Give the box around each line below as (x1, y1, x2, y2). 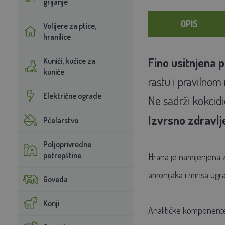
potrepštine (43, 150, 81, 160)
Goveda (43, 174, 68, 184)
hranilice (43, 31, 71, 42)
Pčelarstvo (43, 115, 78, 125)
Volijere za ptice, (43, 20, 96, 31)
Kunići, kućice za (43, 55, 95, 66)
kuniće (43, 66, 64, 77)
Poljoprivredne (43, 139, 91, 149)
